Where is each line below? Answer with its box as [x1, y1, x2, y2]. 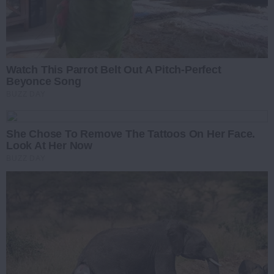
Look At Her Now [6, 139, 93, 152]
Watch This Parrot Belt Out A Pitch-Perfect [6, 63, 221, 76]
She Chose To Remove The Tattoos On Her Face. [6, 127, 256, 140]
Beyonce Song [6, 75, 81, 87]
